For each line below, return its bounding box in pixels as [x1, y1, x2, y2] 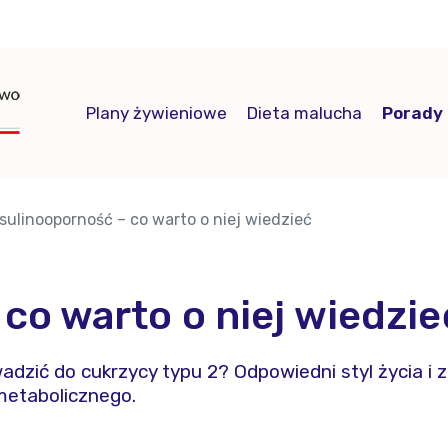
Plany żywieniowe [86, 102, 227, 123]
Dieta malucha [247, 102, 362, 123]
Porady [382, 102, 443, 123]
